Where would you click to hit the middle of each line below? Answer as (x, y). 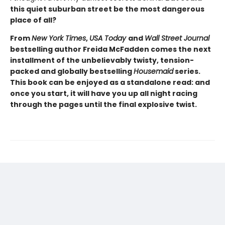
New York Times (59, 38)
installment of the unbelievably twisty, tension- (102, 60)
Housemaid (153, 71)
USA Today (109, 38)
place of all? (33, 20)
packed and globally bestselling (72, 71)
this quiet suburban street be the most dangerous (107, 9)
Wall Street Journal (177, 38)
